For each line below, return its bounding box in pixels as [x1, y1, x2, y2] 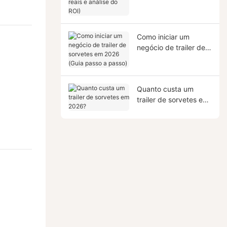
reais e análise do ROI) [136, 3, 211, 12]
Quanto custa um [136, 84, 194, 93]
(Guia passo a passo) [136, 64, 206, 73]
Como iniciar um [136, 32, 190, 41]
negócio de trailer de [136, 43, 205, 52]
